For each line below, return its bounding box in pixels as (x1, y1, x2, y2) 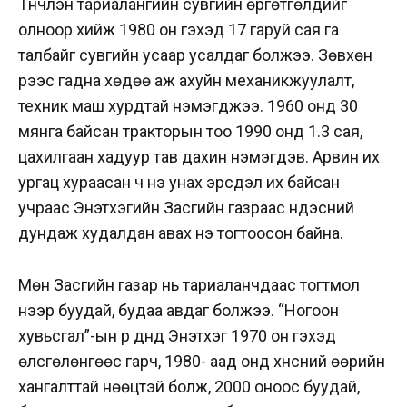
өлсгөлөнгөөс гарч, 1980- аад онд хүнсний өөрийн (18, 352, 385, 372)
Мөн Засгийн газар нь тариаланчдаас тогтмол (18, 275, 360, 295)
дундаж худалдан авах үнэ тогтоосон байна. (18, 223, 347, 243)
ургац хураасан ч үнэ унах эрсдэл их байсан (18, 173, 340, 193)
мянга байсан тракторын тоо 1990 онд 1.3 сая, (18, 122, 362, 142)
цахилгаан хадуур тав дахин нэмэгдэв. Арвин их (18, 147, 380, 167)
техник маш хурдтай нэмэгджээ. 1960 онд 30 (18, 96, 358, 116)
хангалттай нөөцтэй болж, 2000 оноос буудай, (18, 377, 360, 397)
